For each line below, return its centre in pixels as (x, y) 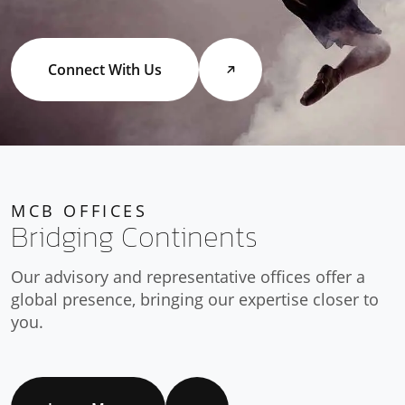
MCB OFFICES (80, 211)
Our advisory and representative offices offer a (188, 277)
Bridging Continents (134, 237)
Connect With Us (105, 70)
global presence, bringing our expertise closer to (195, 299)
